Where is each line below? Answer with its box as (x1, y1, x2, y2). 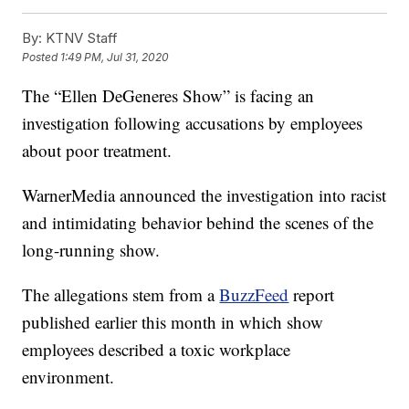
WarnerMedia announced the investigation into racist (22, 183, 387, 206)
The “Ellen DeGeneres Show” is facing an (22, 83, 315, 107)
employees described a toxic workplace (22, 337, 291, 361)
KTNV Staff (42, 28, 119, 47)
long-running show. (22, 237, 161, 261)
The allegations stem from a (22, 282, 220, 306)
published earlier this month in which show (22, 309, 324, 333)
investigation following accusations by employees (22, 110, 363, 134)
